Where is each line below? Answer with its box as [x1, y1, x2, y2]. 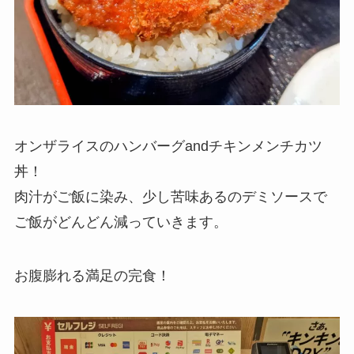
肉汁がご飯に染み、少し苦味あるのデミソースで [13, 189, 327, 205]
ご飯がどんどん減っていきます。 [13, 214, 228, 231]
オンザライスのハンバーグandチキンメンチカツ [13, 138, 322, 155]
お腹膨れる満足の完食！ [13, 267, 171, 284]
